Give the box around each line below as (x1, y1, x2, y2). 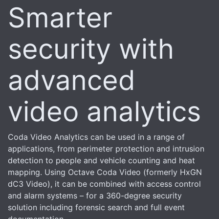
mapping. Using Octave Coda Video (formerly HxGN (8, 167, 202, 177)
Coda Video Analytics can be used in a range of (8, 132, 185, 142)
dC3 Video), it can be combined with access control (8, 179, 201, 189)
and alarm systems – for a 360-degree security (8, 191, 182, 200)
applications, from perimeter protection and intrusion (8, 144, 204, 153)
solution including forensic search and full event (8, 202, 185, 212)
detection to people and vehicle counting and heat (8, 155, 195, 165)
